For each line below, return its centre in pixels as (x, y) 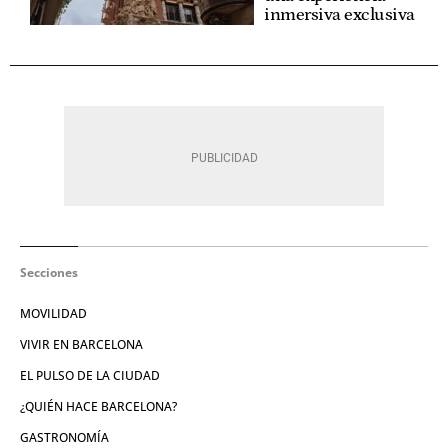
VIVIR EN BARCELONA (81, 344)
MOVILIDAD (53, 313)
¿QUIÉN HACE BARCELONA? (98, 406)
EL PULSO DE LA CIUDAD (90, 375)
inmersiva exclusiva (339, 14)
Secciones (49, 272)
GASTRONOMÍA (64, 437)
